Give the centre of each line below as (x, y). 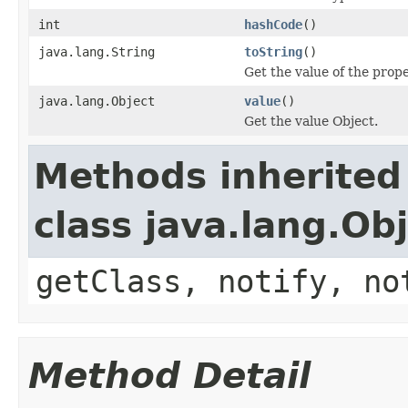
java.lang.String (97, 51)
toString (273, 51)
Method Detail (169, 375)
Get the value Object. (311, 121)
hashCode (273, 24)
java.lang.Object (97, 101)
